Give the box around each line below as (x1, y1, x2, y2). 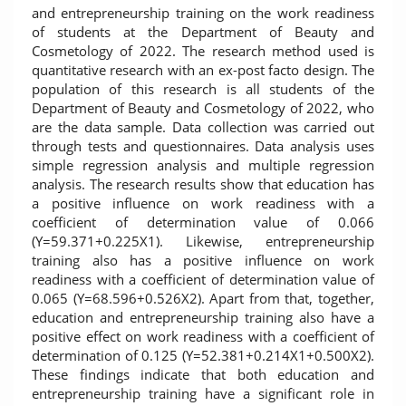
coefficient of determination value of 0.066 (32, 213, 374, 231)
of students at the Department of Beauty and (32, 23, 374, 41)
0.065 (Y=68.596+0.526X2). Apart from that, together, (32, 289, 374, 307)
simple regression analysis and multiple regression (32, 156, 374, 174)
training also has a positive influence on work (32, 251, 374, 269)
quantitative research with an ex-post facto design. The (32, 61, 374, 79)
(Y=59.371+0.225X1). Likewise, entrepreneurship (32, 232, 374, 250)
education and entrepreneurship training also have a (32, 308, 374, 326)
